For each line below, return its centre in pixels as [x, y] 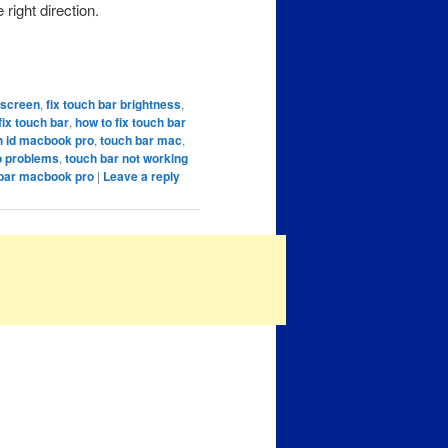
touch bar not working [126, 157]
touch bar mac [141, 139]
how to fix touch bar [130, 121]
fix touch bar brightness [113, 103]
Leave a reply [141, 175]
